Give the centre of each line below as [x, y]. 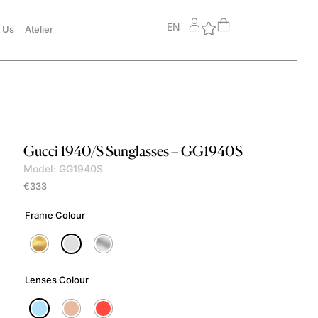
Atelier [39, 29]
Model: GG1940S [63, 169]
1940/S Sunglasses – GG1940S [151, 151]
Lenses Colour [56, 279]
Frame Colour [55, 215]
